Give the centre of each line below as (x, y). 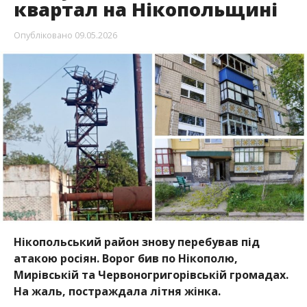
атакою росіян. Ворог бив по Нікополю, (125, 258)
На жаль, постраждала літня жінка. (117, 291)
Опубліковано (43, 35)
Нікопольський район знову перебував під (136, 242)
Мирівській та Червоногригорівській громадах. (151, 274)
